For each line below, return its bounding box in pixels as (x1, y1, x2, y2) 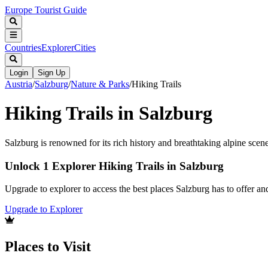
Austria (5, 78, 32, 89)
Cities (74, 42, 96, 53)
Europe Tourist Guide (5, 5, 87, 15)
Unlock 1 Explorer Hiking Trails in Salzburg (5, 159, 224, 172)
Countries (5, 42, 41, 53)
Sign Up (38, 68, 65, 77)
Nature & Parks (71, 78, 129, 89)
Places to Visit (5, 239, 91, 255)
